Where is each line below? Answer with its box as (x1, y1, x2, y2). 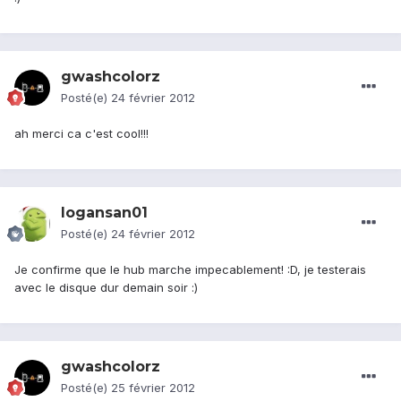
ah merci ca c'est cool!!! (14, 126, 149, 141)
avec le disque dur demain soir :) (14, 280, 198, 295)
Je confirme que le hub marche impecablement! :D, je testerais (14, 262, 366, 277)
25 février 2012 (111, 380, 195, 396)
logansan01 (61, 204, 148, 222)
